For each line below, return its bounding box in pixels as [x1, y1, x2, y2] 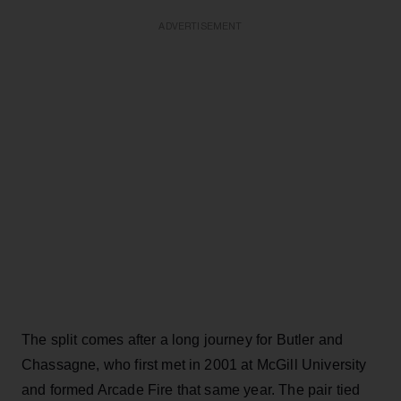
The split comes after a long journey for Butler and [21, 332, 344, 347]
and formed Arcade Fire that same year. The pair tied [21, 382, 361, 397]
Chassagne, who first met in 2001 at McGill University [21, 357, 367, 372]
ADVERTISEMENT [158, 21, 243, 31]
